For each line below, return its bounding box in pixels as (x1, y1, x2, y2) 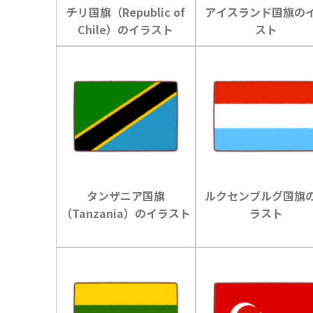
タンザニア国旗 (86, 187, 165, 204)
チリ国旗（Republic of (66, 3, 185, 21)
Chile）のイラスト (78, 21, 174, 38)
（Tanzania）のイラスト (60, 204, 191, 221)
